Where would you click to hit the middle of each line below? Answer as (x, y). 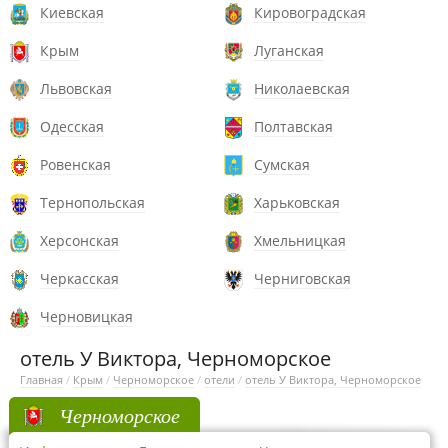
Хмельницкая (300, 240)
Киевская (72, 12)
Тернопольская (92, 202)
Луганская (289, 50)
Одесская (72, 126)
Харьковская (297, 202)
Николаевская (302, 88)
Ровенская (75, 164)
